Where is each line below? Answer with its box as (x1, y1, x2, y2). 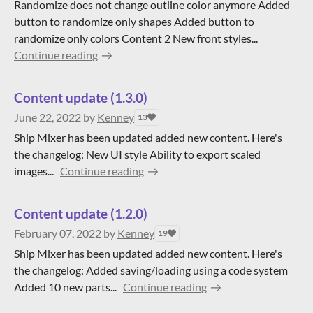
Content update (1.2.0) (14, 205, 147, 221)
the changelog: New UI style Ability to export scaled (14, 147, 261, 161)
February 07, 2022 (14, 226, 101, 240)
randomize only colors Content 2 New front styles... (14, 31, 258, 45)
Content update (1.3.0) (14, 89, 147, 105)
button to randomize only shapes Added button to (14, 15, 254, 28)
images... (14, 164, 54, 177)
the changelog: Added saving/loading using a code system (14, 263, 288, 277)
